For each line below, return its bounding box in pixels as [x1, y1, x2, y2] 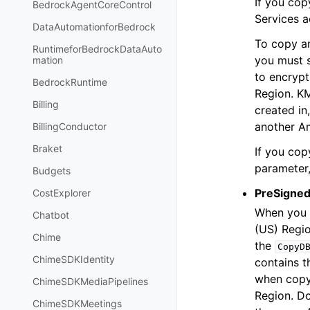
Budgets [33, 165, 71, 177]
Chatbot [33, 209, 69, 221]
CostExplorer [33, 187, 91, 199]
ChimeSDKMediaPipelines [33, 275, 148, 288]
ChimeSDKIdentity [33, 253, 115, 266]
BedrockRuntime [33, 76, 107, 89]
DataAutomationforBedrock [33, 21, 156, 33]
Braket [33, 143, 62, 155]
